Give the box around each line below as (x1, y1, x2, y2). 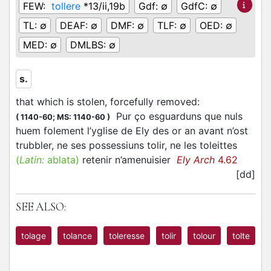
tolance (63, 230, 92, 241)
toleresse (109, 230, 145, 241)
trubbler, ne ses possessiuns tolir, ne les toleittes (16, 139, 237, 151)
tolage (21, 230, 46, 241)
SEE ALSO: (16, 200, 66, 214)
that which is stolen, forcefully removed (16, 96, 197, 108)
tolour (193, 230, 215, 241)
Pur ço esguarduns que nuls (110, 110, 243, 122)
